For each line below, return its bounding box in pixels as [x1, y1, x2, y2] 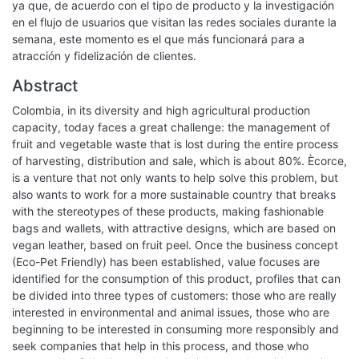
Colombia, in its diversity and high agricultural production [12, 103, 310, 117]
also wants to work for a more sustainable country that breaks [12, 188, 336, 201]
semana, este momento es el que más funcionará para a [12, 32, 305, 46]
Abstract [12, 76, 78, 95]
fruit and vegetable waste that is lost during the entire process [12, 137, 338, 151]
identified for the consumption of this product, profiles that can [12, 272, 341, 285]
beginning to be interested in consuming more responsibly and [12, 322, 339, 336]
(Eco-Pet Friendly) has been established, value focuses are [12, 255, 320, 268]
